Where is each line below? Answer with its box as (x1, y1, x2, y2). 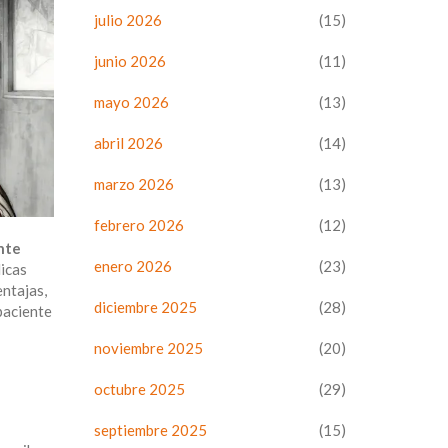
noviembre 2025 (93, 339, 203, 357)
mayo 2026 (93, 93, 169, 111)
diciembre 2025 (93, 298, 197, 316)
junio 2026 (93, 52, 166, 70)
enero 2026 (93, 257, 172, 275)
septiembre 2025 (93, 421, 207, 439)
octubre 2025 (93, 380, 185, 398)
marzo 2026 (93, 175, 174, 193)
